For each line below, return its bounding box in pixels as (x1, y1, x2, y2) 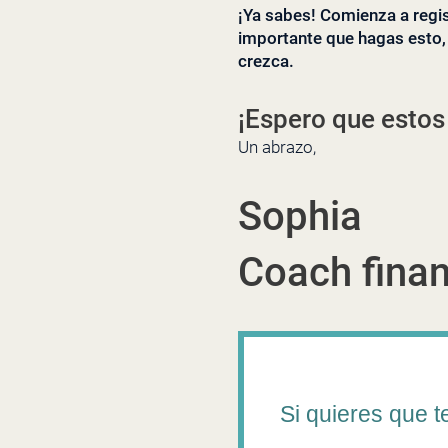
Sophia (238, 192, 362, 240)
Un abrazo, (238, 137, 316, 158)
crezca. (238, 51, 294, 72)
